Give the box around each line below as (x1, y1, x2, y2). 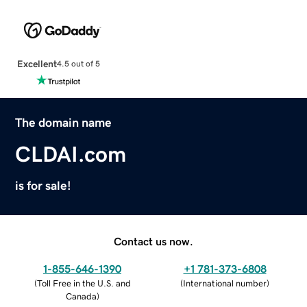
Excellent (16, 58, 57, 69)
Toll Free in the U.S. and (36, 278, 131, 288)
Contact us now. (114, 235, 193, 247)
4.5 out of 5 (56, 60, 100, 69)
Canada (65, 291, 97, 301)
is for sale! (15, 179, 72, 192)
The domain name (15, 116, 112, 129)
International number (183, 278, 267, 288)
